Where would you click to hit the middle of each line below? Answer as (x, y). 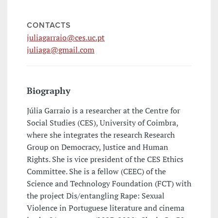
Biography (49, 91)
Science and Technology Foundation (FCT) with (109, 184)
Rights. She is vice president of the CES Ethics (105, 159)
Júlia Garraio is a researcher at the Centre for (103, 111)
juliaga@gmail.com (61, 50)
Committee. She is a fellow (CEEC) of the (96, 172)
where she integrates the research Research (101, 135)
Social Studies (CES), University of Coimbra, (102, 123)
